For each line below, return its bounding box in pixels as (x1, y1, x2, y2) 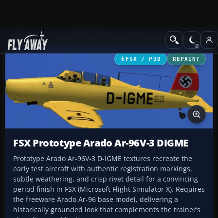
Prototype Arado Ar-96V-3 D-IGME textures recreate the (13, 154, 192, 163)
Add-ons (12, 33, 37, 42)
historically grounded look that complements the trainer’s (13, 205, 200, 215)
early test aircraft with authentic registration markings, (13, 164, 192, 174)
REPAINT (172, 55, 200, 62)
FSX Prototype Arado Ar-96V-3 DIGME (13, 136, 189, 150)
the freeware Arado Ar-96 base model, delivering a (13, 195, 178, 204)
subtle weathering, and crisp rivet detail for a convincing (13, 174, 198, 184)
